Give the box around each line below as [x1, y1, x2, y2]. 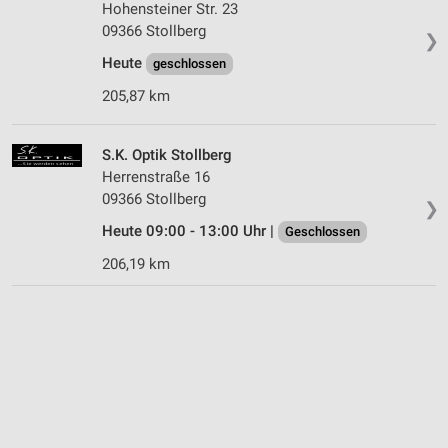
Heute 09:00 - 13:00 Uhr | [102, 221, 278, 240]
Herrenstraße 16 [102, 167, 210, 186]
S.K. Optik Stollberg [102, 145, 232, 164]
